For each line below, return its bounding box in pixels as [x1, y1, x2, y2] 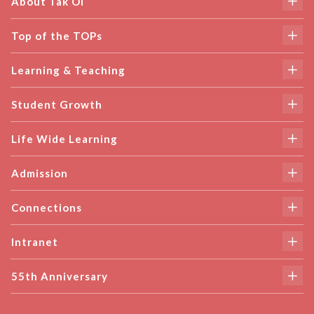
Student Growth [11, 98, 102, 111]
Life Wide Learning [11, 132, 118, 146]
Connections [11, 201, 82, 214]
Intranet [11, 235, 58, 249]
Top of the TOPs [11, 29, 102, 43]
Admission [11, 167, 68, 180]
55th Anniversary [11, 270, 108, 283]
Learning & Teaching [11, 64, 125, 77]
